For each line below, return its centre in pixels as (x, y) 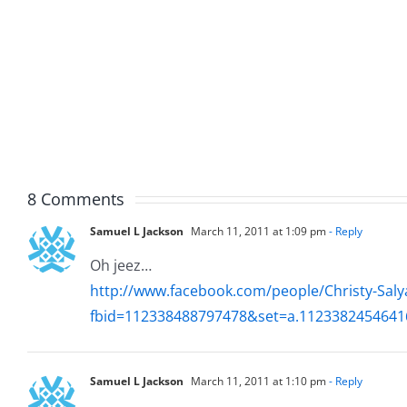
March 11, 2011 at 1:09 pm (257, 231)
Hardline (161, 133)
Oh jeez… (121, 265)
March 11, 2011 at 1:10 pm (257, 381)
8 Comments (76, 199)
